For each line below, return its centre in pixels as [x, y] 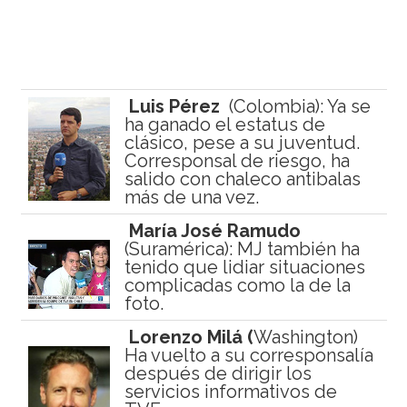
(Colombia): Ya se [297, 107]
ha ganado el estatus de [224, 125]
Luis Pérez [176, 107]
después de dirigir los [218, 374]
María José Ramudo [214, 231]
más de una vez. [191, 198]
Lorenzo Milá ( [191, 338]
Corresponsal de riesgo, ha [237, 161]
